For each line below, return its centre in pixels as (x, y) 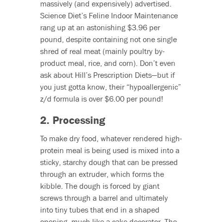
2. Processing (72, 120)
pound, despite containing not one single (108, 39)
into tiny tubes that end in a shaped (100, 210)
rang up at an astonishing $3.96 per (100, 28)
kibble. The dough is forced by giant (100, 186)
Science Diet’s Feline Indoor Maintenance (109, 16)
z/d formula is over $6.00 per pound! (101, 99)
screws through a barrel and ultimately (104, 198)
